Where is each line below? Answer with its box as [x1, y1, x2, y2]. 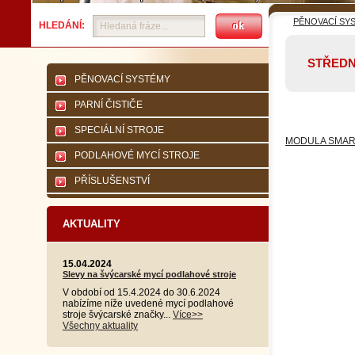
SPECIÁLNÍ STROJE [74, 124, 164, 136]
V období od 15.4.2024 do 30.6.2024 [63, 287, 220, 298]
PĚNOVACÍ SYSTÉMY [74, 74, 170, 85]
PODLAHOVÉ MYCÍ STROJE [74, 150, 200, 161]
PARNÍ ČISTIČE [74, 99, 143, 110]
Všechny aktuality [63, 320, 138, 331]
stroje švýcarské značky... [63, 309, 173, 320]
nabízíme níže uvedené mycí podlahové [63, 298, 234, 309]
